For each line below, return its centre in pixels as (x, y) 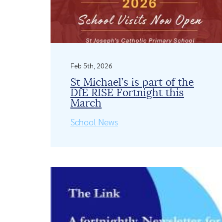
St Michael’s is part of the (132, 82)
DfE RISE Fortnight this (127, 93)
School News (94, 123)
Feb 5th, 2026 (91, 66)
